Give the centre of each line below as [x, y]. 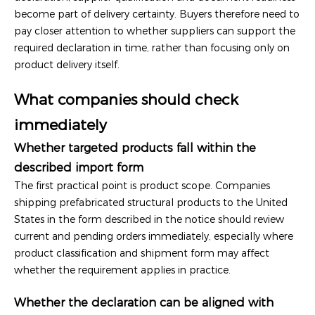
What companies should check [126, 99]
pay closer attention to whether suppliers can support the [155, 31]
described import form [79, 167]
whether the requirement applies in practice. [122, 270]
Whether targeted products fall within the [135, 147]
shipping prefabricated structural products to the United [151, 202]
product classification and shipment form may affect [142, 253]
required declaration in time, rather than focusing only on [152, 47]
